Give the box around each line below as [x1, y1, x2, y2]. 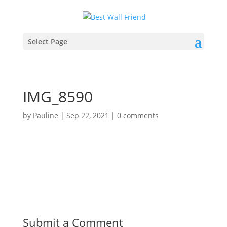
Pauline [32, 110, 58, 120]
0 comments [117, 110, 159, 120]
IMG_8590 [22, 86, 93, 107]
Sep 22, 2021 [66, 110, 109, 120]
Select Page [27, 36, 67, 46]
